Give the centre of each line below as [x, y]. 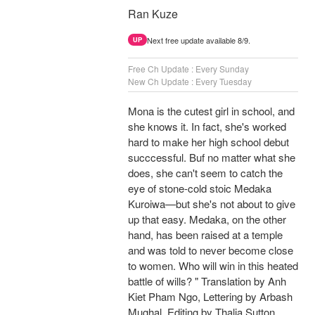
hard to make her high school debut [208, 142]
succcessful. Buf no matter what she [212, 157]
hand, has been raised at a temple [205, 235]
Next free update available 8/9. [199, 40]
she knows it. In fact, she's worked [207, 127]
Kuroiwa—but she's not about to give [212, 204]
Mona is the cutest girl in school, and [211, 111]
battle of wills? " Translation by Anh [207, 281]
